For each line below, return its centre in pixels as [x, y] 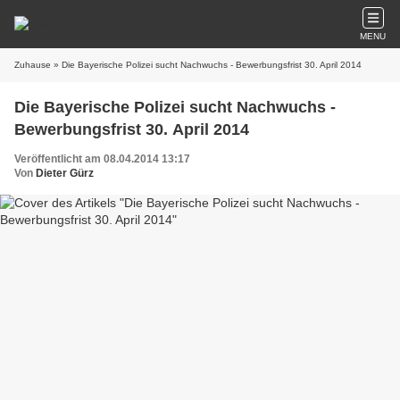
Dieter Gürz [65, 173]
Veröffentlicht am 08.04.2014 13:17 [102, 159]
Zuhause [33, 65]
